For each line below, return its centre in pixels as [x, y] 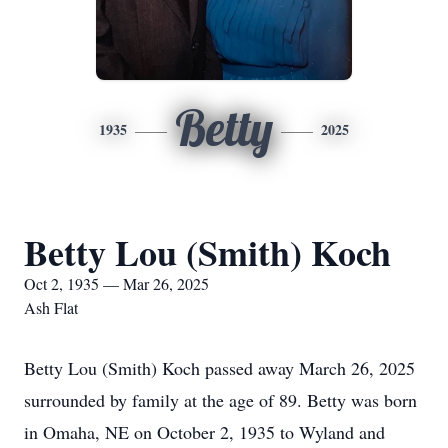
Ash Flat [51, 307]
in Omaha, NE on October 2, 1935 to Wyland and [204, 432]
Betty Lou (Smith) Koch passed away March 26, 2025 [219, 368]
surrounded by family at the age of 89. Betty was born [220, 400]
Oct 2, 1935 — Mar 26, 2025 [116, 283]
